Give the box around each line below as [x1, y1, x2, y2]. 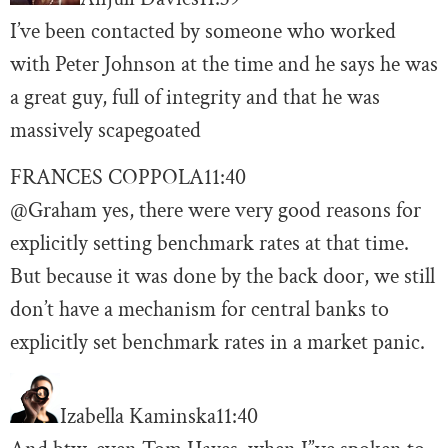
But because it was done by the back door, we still [10, 262, 435, 292]
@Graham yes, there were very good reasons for [10, 196, 421, 226]
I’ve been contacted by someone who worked [10, 16, 396, 46]
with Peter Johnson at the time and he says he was [10, 49, 438, 79]
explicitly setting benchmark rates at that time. [10, 229, 409, 259]
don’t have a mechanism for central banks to [10, 295, 389, 325]
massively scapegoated [10, 115, 201, 145]
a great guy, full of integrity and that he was [10, 82, 380, 112]
